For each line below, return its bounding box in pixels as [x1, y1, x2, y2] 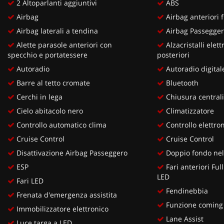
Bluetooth [163, 77, 198, 87]
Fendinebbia [163, 185, 208, 195]
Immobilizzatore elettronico [14, 203, 108, 213]
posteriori [156, 49, 189, 59]
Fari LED [14, 175, 43, 185]
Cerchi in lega [14, 91, 62, 101]
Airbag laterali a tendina [14, 25, 98, 35]
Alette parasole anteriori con [14, 39, 112, 49]
